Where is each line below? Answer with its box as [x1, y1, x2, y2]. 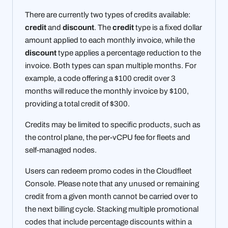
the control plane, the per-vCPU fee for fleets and [25, 133, 190, 142]
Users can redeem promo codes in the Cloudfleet [25, 167, 192, 176]
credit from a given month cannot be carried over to [25, 192, 198, 201]
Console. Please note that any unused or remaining [25, 180, 199, 188]
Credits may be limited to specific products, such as [25, 121, 201, 129]
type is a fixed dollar [134, 23, 202, 32]
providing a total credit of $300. [25, 100, 130, 108]
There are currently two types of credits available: [25, 11, 191, 19]
